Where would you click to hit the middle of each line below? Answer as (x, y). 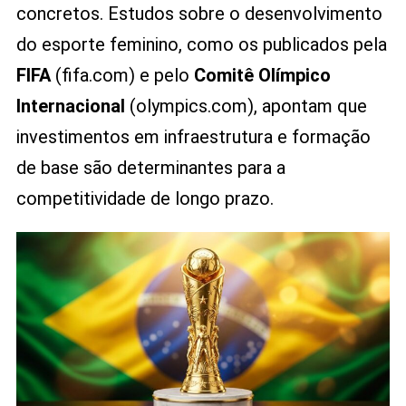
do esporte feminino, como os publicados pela (201, 44)
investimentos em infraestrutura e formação (193, 136)
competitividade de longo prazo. (145, 198)
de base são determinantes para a (150, 167)
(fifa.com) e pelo (122, 75)
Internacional (70, 106)
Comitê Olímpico (262, 75)
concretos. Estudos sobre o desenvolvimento (199, 13)
